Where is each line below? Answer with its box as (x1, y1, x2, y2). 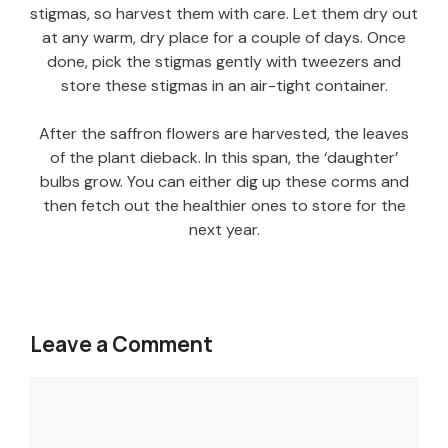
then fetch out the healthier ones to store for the (42, 194, 406, 216)
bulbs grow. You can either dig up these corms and (39, 170, 409, 192)
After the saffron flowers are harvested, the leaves (39, 122, 409, 144)
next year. (188, 218, 260, 240)
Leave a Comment (30, 329, 213, 358)
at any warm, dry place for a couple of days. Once (42, 26, 406, 48)
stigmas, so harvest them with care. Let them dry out (30, 2, 418, 24)
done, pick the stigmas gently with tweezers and (47, 50, 401, 72)
